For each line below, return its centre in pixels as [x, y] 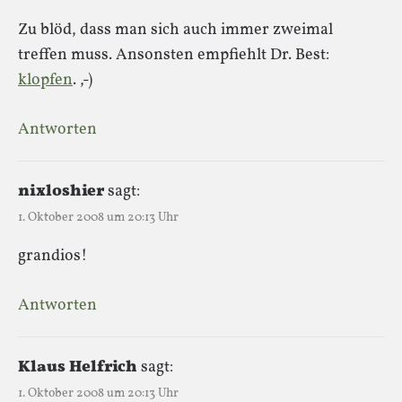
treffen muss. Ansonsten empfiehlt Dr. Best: [174, 55]
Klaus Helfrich [78, 367]
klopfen [45, 80]
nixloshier [61, 191]
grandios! [52, 256]
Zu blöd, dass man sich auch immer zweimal [175, 30]
